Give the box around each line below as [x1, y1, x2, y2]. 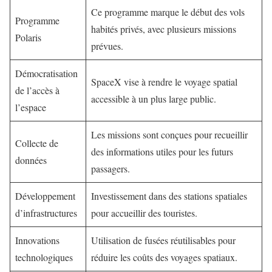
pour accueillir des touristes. [91, 206, 197, 219]
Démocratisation [15, 66, 78, 80]
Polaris [15, 30, 41, 44]
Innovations [15, 233, 59, 246]
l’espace [15, 100, 46, 114]
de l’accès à [15, 83, 59, 97]
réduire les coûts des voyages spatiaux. [91, 250, 237, 263]
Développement [15, 189, 75, 202]
